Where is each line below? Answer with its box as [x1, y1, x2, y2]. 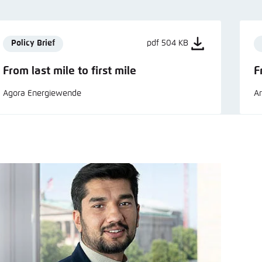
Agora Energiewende [3, 89, 82, 98]
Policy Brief [11, 39, 56, 48]
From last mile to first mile [3, 65, 137, 77]
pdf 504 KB [146, 39, 188, 48]
